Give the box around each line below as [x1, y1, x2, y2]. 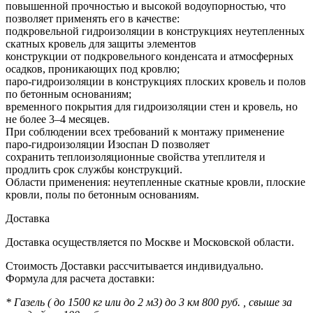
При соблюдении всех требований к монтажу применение [6, 125, 284, 138]
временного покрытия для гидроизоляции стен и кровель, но [6, 100, 298, 112]
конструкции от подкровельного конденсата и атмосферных [6, 50, 293, 62]
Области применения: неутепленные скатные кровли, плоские [6, 175, 305, 188]
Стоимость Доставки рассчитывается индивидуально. [6, 259, 263, 272]
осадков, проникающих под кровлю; [6, 62, 180, 75]
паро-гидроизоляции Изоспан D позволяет [6, 138, 210, 150]
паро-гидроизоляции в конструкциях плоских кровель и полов [6, 75, 306, 87]
